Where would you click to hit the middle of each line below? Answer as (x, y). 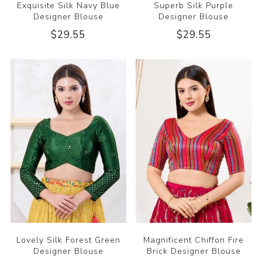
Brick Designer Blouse (194, 251)
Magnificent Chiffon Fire (194, 240)
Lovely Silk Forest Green (68, 240)
